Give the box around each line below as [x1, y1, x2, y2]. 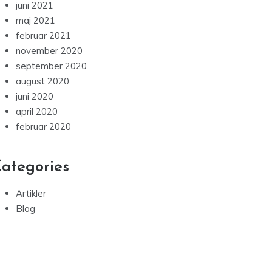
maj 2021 [16, 15, 55, 27]
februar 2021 [16, 30, 71, 42]
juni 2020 [16, 90, 53, 103]
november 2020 [16, 45, 83, 57]
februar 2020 [16, 121, 71, 133]
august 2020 [16, 75, 69, 87]
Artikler [16, 188, 46, 200]
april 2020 [16, 106, 58, 118]
